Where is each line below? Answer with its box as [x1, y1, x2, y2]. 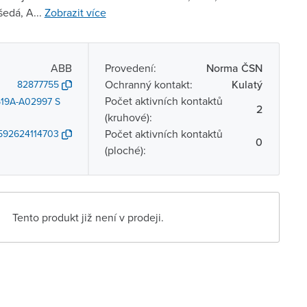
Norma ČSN [206, 60, 262, 75]
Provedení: [104, 60, 156, 75]
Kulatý [231, 77, 262, 92]
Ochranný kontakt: [104, 77, 193, 92]
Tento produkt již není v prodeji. [12, 210, 164, 225]
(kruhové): [104, 110, 152, 125]
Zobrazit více [44, 5, 106, 20]
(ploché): [104, 143, 146, 158]
